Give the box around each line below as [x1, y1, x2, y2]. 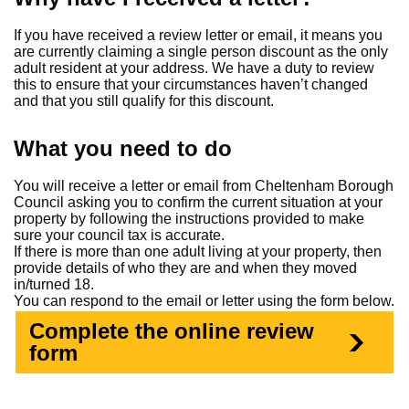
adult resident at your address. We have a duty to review [14, 60, 374, 76]
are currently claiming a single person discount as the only [14, 44, 388, 59]
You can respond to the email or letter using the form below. [14, 293, 394, 309]
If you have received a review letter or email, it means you [14, 27, 383, 43]
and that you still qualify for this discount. [14, 93, 274, 109]
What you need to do [14, 136, 232, 161]
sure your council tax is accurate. [14, 227, 225, 243]
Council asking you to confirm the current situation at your [14, 194, 383, 210]
